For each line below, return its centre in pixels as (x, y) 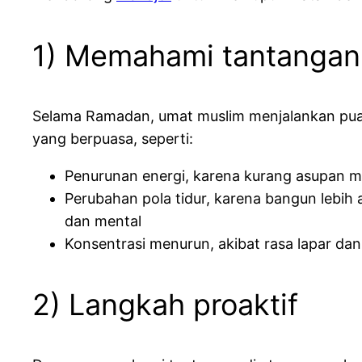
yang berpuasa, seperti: (115, 139)
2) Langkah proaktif (165, 305)
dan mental (103, 221)
